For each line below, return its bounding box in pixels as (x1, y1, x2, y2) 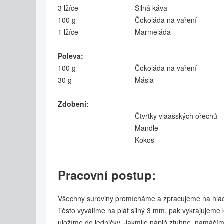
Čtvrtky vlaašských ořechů (135, 111, 217, 121)
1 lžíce (58, 27, 78, 37)
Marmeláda (135, 27, 171, 37)
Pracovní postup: (58, 166, 156, 183)
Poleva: (58, 51, 83, 61)
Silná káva (135, 3, 167, 13)
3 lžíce (58, 3, 78, 13)
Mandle (135, 123, 158, 133)
